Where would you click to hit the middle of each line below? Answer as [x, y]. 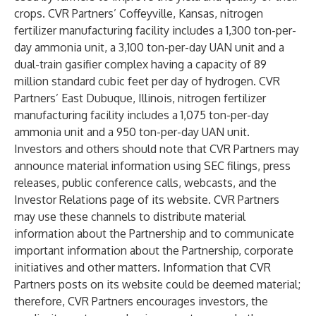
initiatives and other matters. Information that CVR [142, 267]
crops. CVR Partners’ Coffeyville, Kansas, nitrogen [139, 13]
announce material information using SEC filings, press [152, 166]
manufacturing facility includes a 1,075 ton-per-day [141, 115]
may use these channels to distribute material [130, 217]
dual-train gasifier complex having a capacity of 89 [140, 64]
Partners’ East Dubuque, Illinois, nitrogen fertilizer [140, 98]
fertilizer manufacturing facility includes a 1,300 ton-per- [155, 30]
